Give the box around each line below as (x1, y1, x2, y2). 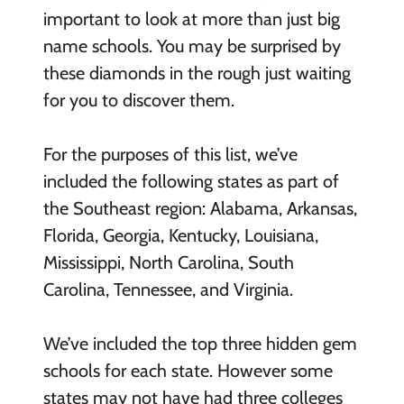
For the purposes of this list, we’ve (42, 142, 298, 165)
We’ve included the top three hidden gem (42, 332, 357, 354)
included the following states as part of (42, 170, 339, 192)
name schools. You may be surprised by (42, 34, 341, 57)
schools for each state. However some (42, 359, 333, 381)
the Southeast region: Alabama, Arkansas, (42, 197, 357, 219)
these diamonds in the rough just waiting (42, 61, 351, 84)
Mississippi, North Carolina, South (42, 251, 294, 273)
